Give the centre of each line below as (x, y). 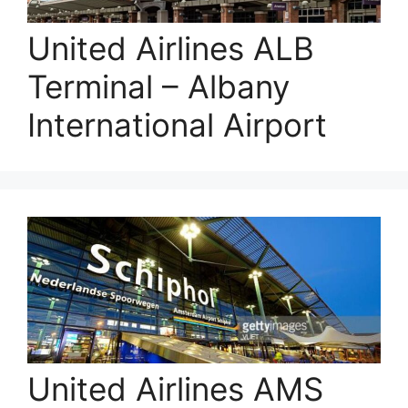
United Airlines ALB (171, 48)
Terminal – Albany (158, 86)
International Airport (177, 124)
